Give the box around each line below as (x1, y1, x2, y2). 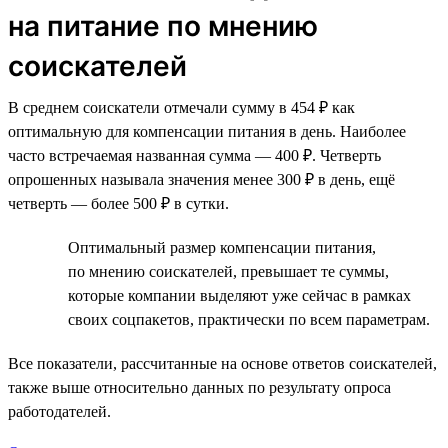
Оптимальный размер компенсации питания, (68, 238, 376, 256)
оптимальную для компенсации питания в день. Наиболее (8, 122, 406, 140)
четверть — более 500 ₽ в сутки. (8, 194, 229, 212)
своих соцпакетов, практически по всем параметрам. (68, 310, 430, 328)
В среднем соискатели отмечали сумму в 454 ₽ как (8, 98, 355, 116)
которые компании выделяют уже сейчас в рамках (68, 286, 411, 304)
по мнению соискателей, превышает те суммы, (68, 262, 389, 280)
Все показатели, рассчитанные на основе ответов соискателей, (8, 354, 437, 372)
